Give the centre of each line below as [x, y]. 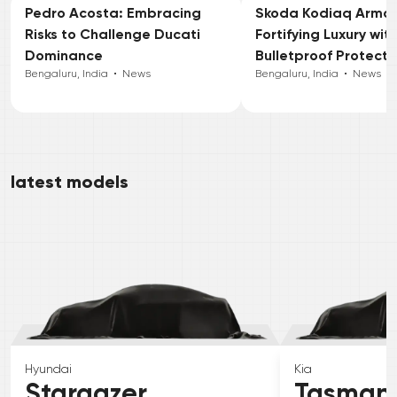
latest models [70, 182]
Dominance [64, 56]
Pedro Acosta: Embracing [113, 13]
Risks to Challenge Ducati [113, 35]
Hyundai [48, 369]
